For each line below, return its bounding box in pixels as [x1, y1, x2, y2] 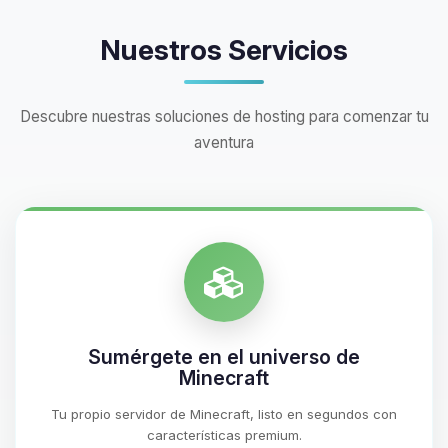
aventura [194, 133, 254, 152]
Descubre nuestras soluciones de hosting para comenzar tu [19, 107, 429, 126]
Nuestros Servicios [100, 33, 348, 67]
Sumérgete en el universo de [88, 345, 360, 369]
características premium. [146, 427, 302, 443]
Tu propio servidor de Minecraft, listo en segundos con [51, 406, 397, 422]
